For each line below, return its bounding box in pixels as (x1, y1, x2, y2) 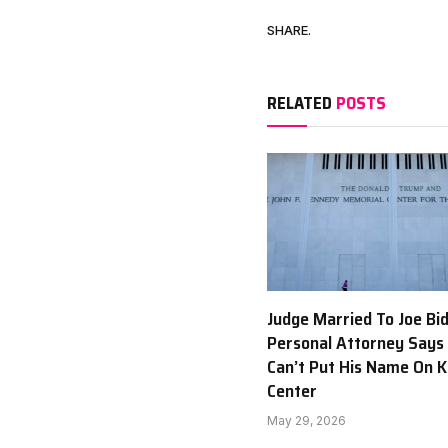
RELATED (267, 89, 336, 116)
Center (267, 376, 317, 405)
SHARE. (267, 22, 311, 39)
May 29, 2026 (267, 412, 346, 428)
